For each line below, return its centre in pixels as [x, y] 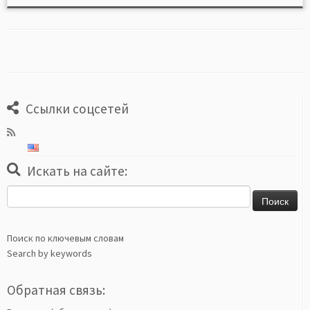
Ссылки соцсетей [77, 109]
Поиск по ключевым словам [65, 238]
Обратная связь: [56, 290]
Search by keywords [49, 253]
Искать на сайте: [77, 171]
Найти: [21, 193]
